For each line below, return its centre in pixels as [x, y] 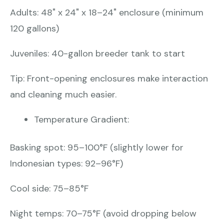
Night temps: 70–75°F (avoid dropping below [103, 214]
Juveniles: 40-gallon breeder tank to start [97, 54]
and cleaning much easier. [63, 95]
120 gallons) [34, 29]
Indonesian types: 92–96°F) [66, 164]
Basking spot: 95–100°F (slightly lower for [97, 148]
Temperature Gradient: [81, 120]
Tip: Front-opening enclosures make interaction [109, 79]
